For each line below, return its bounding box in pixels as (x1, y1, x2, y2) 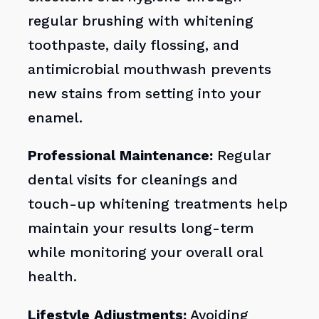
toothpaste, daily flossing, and (28, 36, 240, 53)
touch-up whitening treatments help (28, 196, 288, 213)
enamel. (28, 109, 83, 126)
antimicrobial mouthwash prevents (28, 61, 272, 78)
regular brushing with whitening (28, 12, 254, 29)
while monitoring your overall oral (28, 244, 263, 261)
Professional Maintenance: (28, 147, 214, 164)
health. (28, 268, 78, 286)
